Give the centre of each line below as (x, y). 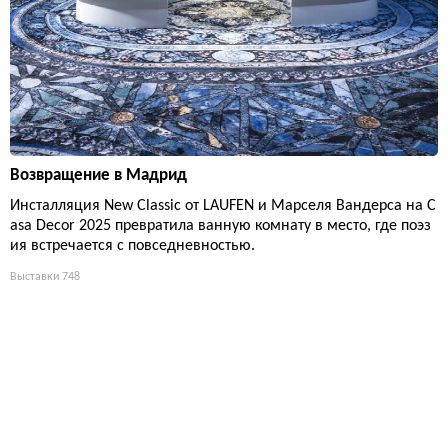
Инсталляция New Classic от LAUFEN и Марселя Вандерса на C (223, 205)
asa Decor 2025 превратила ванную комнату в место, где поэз (220, 225)
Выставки (34, 276)
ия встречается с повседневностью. (132, 245)
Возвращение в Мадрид (98, 175)
